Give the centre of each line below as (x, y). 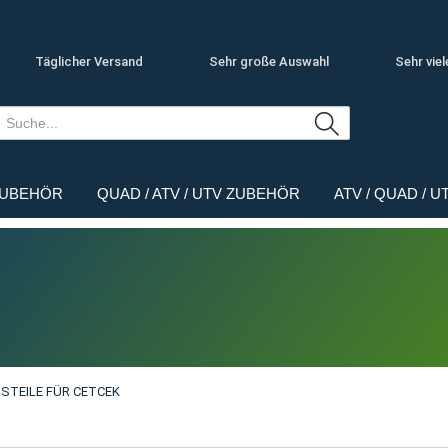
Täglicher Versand (88, 62)
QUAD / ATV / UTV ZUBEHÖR (199, 194)
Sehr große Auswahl (268, 62)
